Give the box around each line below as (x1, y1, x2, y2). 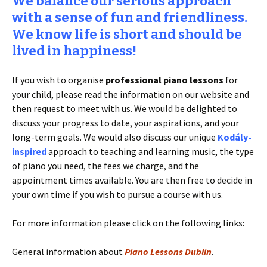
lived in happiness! (12, 43, 136, 60)
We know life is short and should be (12, 26, 242, 43)
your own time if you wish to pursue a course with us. (12, 188, 223, 201)
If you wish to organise (12, 74, 105, 86)
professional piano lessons (105, 74, 223, 86)
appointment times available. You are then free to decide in (12, 174, 252, 187)
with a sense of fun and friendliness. (12, 10, 247, 26)
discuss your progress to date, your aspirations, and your (12, 117, 239, 129)
